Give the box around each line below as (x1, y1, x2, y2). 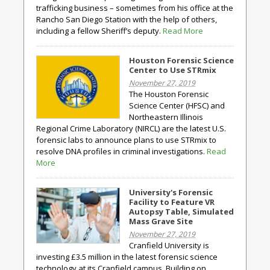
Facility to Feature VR (129, 196, 215, 207)
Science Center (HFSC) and (129, 100, 225, 111)
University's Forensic (129, 187, 213, 198)
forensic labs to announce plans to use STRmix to (36, 134, 216, 145)
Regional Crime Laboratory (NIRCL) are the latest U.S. (36, 123, 226, 134)
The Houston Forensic (129, 89, 209, 99)
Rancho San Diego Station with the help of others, (36, 14, 217, 25)
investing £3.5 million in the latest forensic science (36, 251, 218, 262)
